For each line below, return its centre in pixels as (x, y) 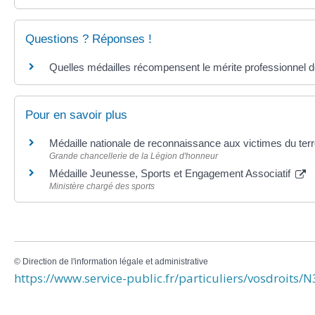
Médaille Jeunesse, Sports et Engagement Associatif (171, 174)
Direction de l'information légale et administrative (115, 262)
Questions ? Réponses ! (89, 39)
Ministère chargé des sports (102, 187)
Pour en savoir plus (76, 115)
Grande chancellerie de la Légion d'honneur (134, 156)
